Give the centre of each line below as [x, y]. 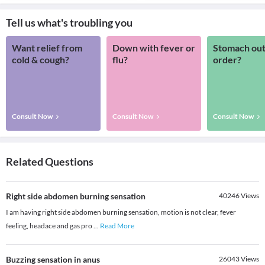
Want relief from [47, 48]
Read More [117, 226]
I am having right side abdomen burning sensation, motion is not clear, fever [121, 212]
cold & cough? [41, 60]
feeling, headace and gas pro [50, 226]
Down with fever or [154, 48]
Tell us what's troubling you [69, 23]
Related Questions [50, 162]
